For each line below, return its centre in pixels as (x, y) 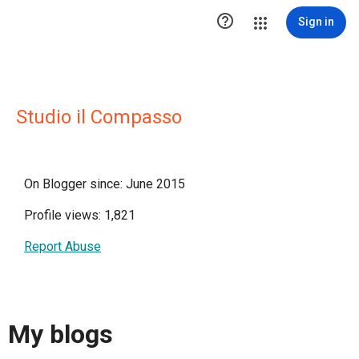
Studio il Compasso (99, 117)
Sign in (316, 22)
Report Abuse (63, 246)
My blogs (61, 335)
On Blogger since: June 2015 (105, 184)
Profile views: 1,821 (80, 215)
